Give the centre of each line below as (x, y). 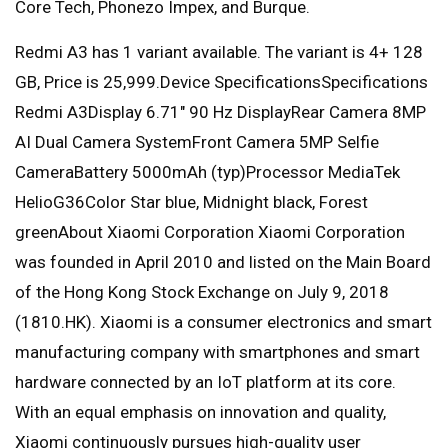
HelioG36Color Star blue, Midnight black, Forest (191, 202)
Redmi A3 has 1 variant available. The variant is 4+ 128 (219, 52)
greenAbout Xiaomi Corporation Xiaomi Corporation (210, 232)
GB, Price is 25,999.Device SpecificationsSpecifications (221, 82)
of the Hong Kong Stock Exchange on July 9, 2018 (202, 292)
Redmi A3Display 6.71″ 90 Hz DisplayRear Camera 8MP (220, 112)
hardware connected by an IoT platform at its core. (205, 382)
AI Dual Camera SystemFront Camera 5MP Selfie (197, 142)
